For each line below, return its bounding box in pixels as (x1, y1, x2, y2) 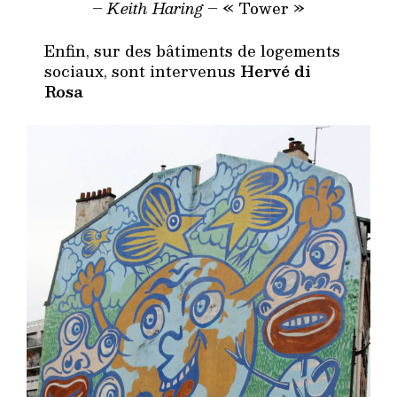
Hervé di (240, 58, 311, 84)
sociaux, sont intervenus (44, 58, 240, 84)
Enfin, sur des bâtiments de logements (44, 38, 340, 64)
